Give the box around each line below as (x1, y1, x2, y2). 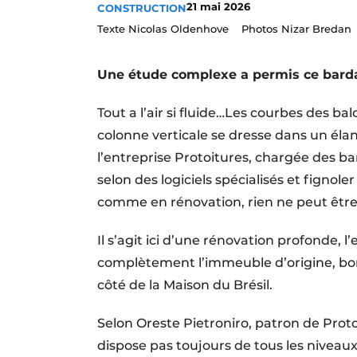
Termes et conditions (146, 10, 268, 25)
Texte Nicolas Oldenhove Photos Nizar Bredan (97, 22, 351, 35)
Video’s (146, 37, 187, 52)
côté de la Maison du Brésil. (97, 277, 273, 292)
